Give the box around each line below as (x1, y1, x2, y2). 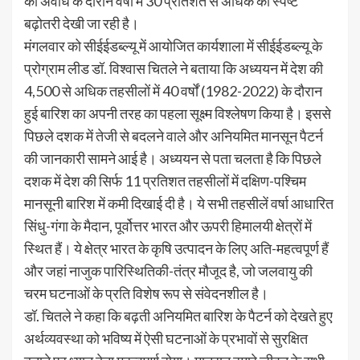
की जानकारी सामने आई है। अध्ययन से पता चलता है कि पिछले (24, 149, 321, 168)
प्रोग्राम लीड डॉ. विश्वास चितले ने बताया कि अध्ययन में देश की (24, 59, 323, 78)
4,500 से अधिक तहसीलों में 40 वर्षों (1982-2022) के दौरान (24, 82, 322, 100)
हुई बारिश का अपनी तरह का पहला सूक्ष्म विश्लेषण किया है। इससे (24, 104, 331, 123)
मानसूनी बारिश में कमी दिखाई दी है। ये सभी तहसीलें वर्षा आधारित (24, 194, 333, 213)
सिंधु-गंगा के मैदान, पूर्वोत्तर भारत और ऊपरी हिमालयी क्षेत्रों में (24, 217, 312, 235)
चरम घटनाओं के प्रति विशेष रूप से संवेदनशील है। (24, 284, 268, 303)
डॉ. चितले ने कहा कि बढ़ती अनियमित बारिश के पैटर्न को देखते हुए (24, 307, 333, 325)
